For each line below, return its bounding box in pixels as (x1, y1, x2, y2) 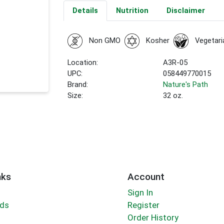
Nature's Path (163, 80, 208, 89)
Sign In (127, 187, 153, 198)
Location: (67, 58, 98, 67)
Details (72, 6, 98, 15)
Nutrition (115, 6, 148, 15)
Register (127, 200, 159, 210)
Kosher (145, 36, 169, 45)
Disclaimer (166, 6, 205, 15)
